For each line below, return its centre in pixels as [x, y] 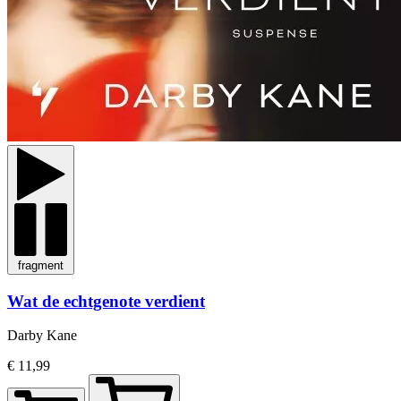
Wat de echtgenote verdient [106, 301]
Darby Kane [42, 336]
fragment [41, 265]
